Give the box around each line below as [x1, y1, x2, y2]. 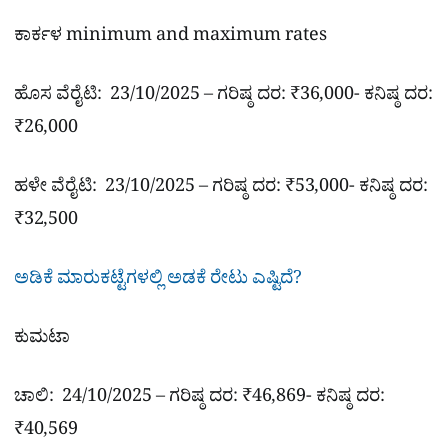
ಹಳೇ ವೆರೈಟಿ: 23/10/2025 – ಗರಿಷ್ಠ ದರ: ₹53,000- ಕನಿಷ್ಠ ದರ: [14, 175, 428, 205]
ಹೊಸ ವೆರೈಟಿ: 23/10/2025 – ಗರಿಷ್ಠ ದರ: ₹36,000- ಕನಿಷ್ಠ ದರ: [14, 82, 433, 112]
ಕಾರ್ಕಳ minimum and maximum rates [14, 23, 327, 53]
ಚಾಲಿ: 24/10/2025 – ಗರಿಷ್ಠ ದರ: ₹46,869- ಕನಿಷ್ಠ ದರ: [14, 385, 385, 415]
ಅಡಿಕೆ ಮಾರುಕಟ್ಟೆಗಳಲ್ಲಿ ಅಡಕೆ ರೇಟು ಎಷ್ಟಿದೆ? [14, 267, 302, 297]
